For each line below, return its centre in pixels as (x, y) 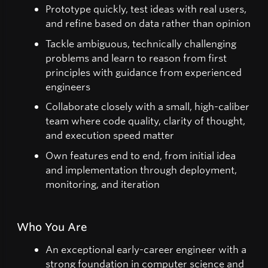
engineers (68, 86)
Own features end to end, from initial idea (141, 155)
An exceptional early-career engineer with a (146, 249)
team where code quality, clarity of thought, (145, 121)
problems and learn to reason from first (136, 57)
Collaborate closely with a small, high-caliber (147, 106)
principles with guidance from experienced (144, 72)
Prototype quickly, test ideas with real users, (146, 8)
